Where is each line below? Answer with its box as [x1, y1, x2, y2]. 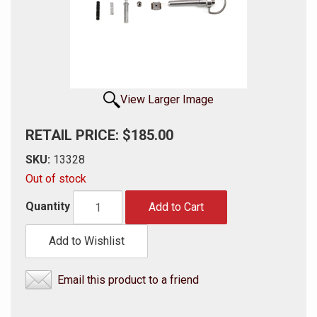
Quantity [25, 200, 70, 214]
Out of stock [25, 172, 86, 185]
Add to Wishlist [49, 234, 125, 248]
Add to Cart [149, 200, 204, 214]
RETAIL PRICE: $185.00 [25, 127, 173, 144]
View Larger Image [120, 93, 214, 106]
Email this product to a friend [57, 273, 199, 287]
